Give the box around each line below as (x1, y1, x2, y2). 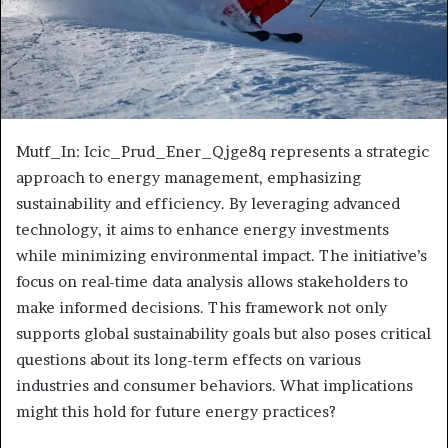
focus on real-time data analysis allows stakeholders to (16, 272, 408, 292)
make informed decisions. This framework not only (16, 298, 387, 318)
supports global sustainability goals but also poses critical (16, 324, 431, 344)
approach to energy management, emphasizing (16, 168, 361, 188)
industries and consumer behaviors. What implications (16, 376, 413, 396)
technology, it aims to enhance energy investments (16, 220, 389, 240)
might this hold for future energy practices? (16, 402, 336, 422)
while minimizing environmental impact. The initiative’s (16, 246, 427, 266)
